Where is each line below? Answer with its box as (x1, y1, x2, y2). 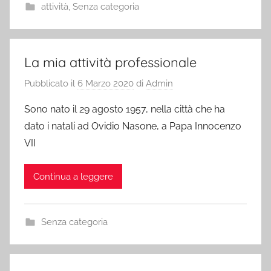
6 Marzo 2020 (77, 78, 134, 89)
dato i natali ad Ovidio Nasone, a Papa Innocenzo (24, 120, 241, 132)
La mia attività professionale (24, 53, 197, 71)
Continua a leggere (33, 171, 113, 182)
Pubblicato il (24, 78, 77, 89)
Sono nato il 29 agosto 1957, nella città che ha (24, 103, 225, 115)
